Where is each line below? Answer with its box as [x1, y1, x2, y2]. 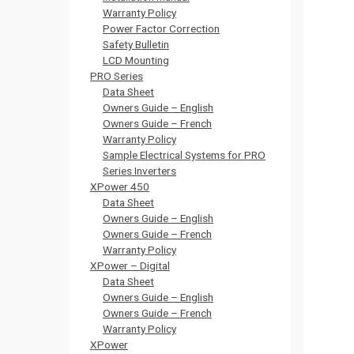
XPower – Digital [90, 259, 170, 272]
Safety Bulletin [103, 38, 169, 51]
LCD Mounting [103, 54, 169, 66]
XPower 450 [90, 180, 149, 193]
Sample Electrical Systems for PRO [103, 149, 265, 161]
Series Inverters [103, 164, 176, 177]
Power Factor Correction [103, 22, 220, 35]
